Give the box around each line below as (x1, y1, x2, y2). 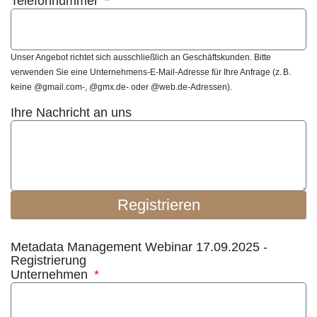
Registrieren (117, 195, 200, 214)
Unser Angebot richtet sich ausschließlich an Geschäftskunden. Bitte (11, 52, 271, 63)
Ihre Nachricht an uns (11, 105, 132, 120)
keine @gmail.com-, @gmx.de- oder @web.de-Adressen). (11, 82, 232, 93)
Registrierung (11, 253, 86, 267)
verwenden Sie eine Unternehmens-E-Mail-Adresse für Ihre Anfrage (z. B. (11, 67, 291, 78)
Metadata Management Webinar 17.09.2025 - (11, 239, 267, 254)
